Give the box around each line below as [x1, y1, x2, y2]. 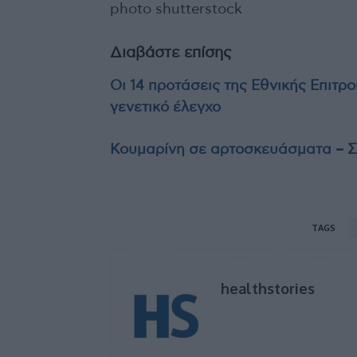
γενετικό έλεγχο [110, 100, 221, 116]
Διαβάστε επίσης [110, 45, 232, 61]
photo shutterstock [110, 2, 242, 18]
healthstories [221, 280, 315, 298]
